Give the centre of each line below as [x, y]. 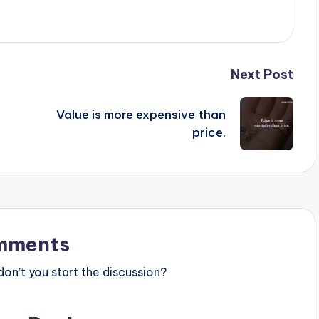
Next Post [262, 75]
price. [209, 132]
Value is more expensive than [141, 114]
